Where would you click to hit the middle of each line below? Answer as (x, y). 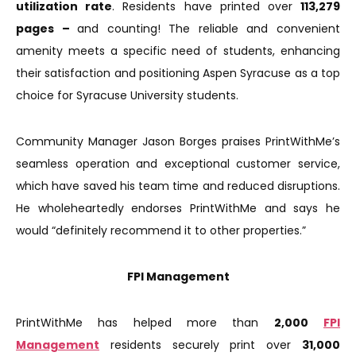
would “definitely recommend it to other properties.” (161, 231)
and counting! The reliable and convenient (209, 29)
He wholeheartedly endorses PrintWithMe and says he (178, 209)
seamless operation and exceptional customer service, (178, 164)
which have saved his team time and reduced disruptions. (178, 186)
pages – (47, 29)
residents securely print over (201, 345)
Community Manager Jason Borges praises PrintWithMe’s (178, 142)
